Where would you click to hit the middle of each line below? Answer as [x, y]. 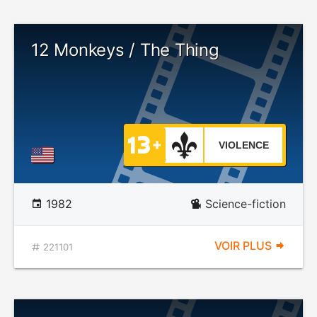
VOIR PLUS [244, 246]
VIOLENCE [243, 145]
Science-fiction [246, 204]
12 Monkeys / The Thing [125, 50]
